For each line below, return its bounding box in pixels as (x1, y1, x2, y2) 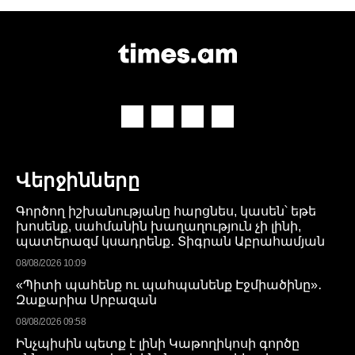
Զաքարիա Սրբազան (16, 292, 157, 307)
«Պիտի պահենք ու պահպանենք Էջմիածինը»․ (16, 277, 322, 292)
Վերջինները (16, 169, 139, 191)
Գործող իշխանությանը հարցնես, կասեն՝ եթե (16, 204, 316, 218)
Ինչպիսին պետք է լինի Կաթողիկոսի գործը (16, 336, 300, 350)
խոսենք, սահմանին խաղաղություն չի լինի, (16, 219, 301, 233)
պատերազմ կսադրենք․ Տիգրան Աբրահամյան (16, 234, 325, 248)
